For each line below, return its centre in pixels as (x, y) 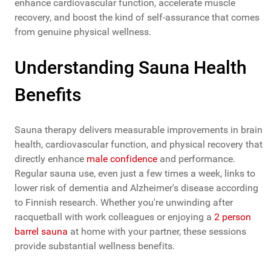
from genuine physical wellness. (83, 32)
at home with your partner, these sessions (157, 232)
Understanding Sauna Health (131, 68)
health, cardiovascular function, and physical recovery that (139, 145)
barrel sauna (41, 232)
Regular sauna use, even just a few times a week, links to (135, 174)
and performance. (196, 159)
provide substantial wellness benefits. (95, 246)
